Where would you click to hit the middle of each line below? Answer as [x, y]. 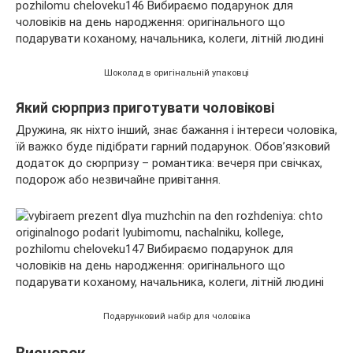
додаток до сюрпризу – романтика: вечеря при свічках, [169, 163]
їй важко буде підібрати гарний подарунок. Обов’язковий [173, 146]
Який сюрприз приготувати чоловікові [145, 107]
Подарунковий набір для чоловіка [176, 316]
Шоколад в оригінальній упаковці [176, 72]
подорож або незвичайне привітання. [118, 179]
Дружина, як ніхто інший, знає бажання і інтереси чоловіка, [176, 130]
